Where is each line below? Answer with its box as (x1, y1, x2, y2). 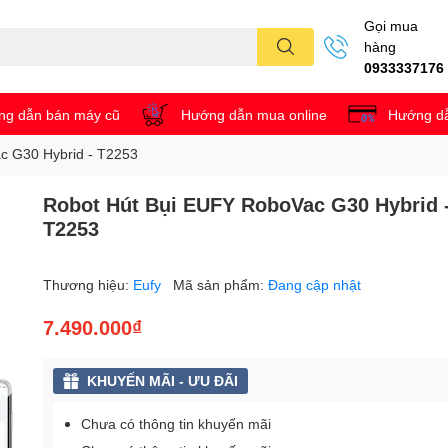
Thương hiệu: (43, 276, 134, 294)
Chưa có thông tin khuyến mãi (81, 415, 272, 433)
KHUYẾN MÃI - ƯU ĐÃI (87, 372, 239, 390)
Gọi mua (364, 17, 418, 35)
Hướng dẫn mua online (181, 105, 327, 123)
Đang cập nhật (268, 276, 362, 294)
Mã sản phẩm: (173, 276, 269, 294)
